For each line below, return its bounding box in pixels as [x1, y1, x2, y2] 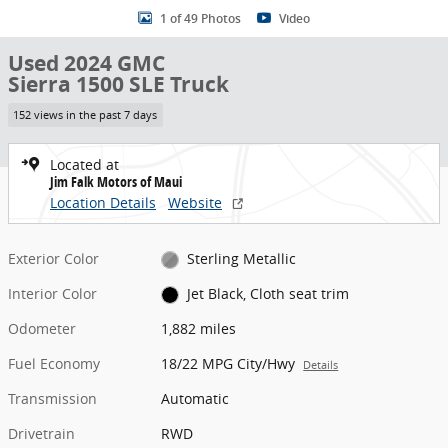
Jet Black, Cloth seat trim [186, 283, 349, 303]
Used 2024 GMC [8, 49, 165, 78]
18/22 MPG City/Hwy [161, 353, 296, 373]
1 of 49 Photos [160, 11, 241, 26]
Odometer [8, 318, 76, 338]
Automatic [161, 388, 230, 408]
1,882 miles [161, 318, 237, 338]
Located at [50, 154, 119, 174]
